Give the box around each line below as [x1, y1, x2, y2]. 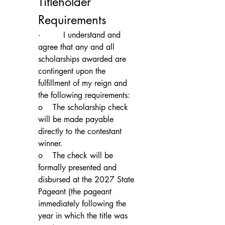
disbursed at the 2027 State [38, 174, 134, 185]
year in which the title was [38, 210, 128, 221]
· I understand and [38, 29, 121, 40]
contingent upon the [38, 65, 105, 76]
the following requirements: [38, 89, 130, 100]
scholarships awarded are [38, 53, 126, 64]
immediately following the [38, 198, 126, 209]
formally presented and [38, 162, 117, 173]
